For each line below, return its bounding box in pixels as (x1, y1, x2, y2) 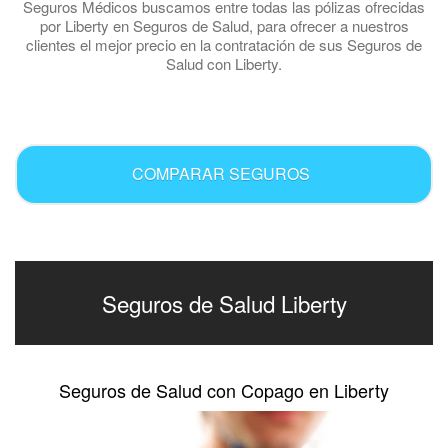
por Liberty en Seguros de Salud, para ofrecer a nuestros (39, 14, 409, 36)
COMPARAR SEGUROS (131, 162, 310, 186)
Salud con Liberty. (166, 52, 282, 74)
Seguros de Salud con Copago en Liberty (59, 376, 389, 403)
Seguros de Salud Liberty (101, 286, 347, 319)
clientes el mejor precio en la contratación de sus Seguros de (26, 33, 422, 55)
